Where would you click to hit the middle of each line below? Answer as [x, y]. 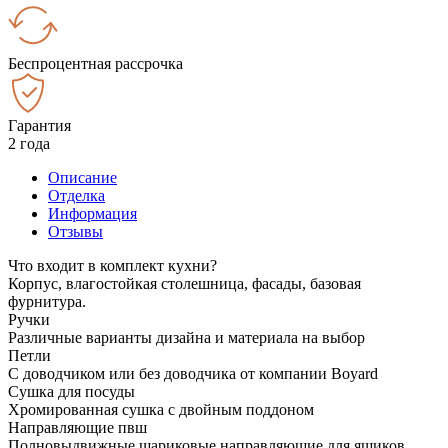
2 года [29, 143]
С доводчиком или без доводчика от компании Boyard [193, 373]
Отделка [76, 195]
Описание [82, 177]
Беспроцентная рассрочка [95, 63]
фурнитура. [47, 301]
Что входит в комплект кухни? [112, 265]
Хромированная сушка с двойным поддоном [161, 409]
